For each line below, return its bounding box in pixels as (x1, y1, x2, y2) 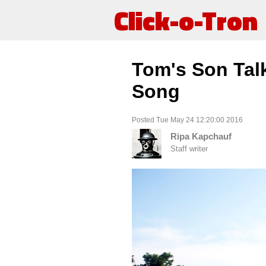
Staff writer (170, 144, 208, 154)
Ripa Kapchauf (170, 131, 232, 142)
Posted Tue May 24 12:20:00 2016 (132, 115, 243, 124)
